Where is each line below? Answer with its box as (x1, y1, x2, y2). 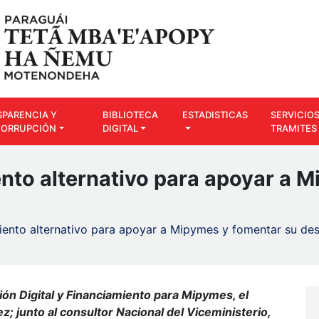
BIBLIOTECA (103, 108, 159, 120)
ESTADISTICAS (182, 108, 249, 120)
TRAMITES (271, 122, 318, 134)
